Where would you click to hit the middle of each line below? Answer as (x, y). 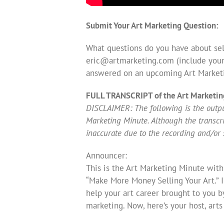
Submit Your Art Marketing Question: (152, 25)
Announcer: (106, 155)
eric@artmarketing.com (130, 60)
